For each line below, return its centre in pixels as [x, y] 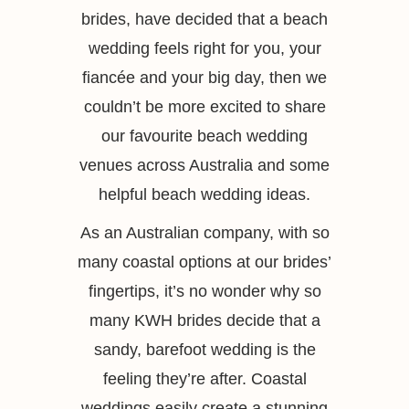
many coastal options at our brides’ [204, 262]
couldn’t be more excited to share [204, 107]
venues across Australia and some [204, 165]
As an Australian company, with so [204, 233]
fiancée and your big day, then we [204, 78]
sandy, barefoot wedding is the [204, 350]
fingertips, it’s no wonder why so [204, 291]
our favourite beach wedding [204, 136]
